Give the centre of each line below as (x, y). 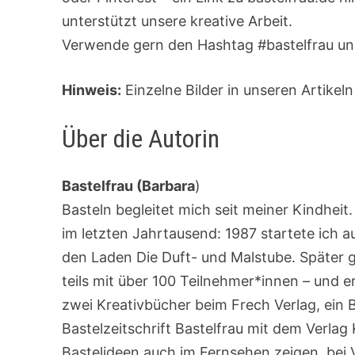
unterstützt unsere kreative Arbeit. (177, 21)
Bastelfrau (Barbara (129, 186)
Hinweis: (92, 90)
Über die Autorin (141, 138)
